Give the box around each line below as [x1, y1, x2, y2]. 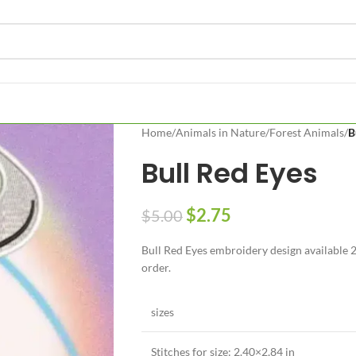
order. [141, 261, 173, 274]
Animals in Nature [175, 126, 265, 139]
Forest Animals [269, 126, 344, 139]
